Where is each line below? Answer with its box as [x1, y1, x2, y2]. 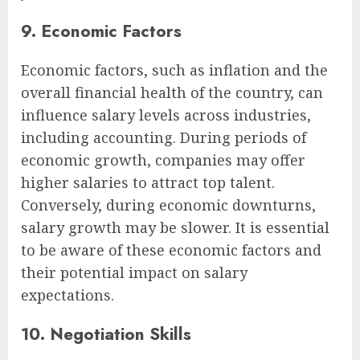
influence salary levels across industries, [21, 104, 311, 125]
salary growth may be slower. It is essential [21, 217, 329, 237]
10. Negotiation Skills [21, 321, 191, 346]
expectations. [21, 284, 114, 305]
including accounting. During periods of [21, 127, 306, 147]
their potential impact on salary [21, 262, 247, 282]
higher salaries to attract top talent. [21, 172, 275, 192]
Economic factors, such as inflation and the [21, 59, 328, 80]
